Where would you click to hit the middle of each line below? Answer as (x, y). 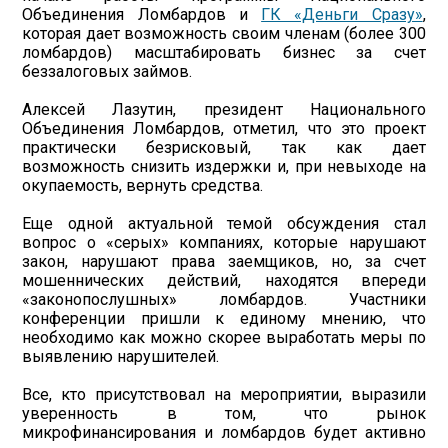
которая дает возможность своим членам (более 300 (224, 33)
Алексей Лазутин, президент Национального (224, 109)
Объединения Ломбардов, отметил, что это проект (224, 128)
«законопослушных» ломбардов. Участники (224, 299)
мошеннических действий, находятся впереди (224, 280)
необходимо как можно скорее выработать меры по (224, 337)
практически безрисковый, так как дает (224, 147)
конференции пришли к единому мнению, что (224, 318)
